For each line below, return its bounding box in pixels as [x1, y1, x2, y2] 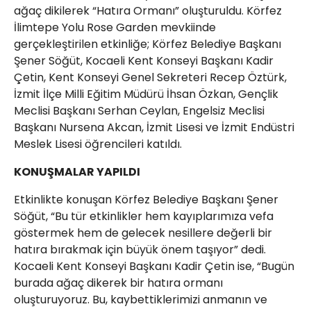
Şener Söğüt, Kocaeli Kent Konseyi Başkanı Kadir [14, 53, 274, 69]
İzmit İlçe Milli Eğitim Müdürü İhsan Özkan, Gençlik [14, 86, 278, 102]
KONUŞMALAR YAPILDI [14, 164, 140, 180]
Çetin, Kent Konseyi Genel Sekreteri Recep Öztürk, [14, 69, 287, 85]
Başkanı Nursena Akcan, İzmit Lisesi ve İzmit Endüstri [14, 119, 294, 135]
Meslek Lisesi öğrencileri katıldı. [14, 136, 182, 152]
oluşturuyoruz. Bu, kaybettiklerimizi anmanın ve [14, 292, 267, 308]
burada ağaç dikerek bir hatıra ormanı [14, 275, 223, 291]
